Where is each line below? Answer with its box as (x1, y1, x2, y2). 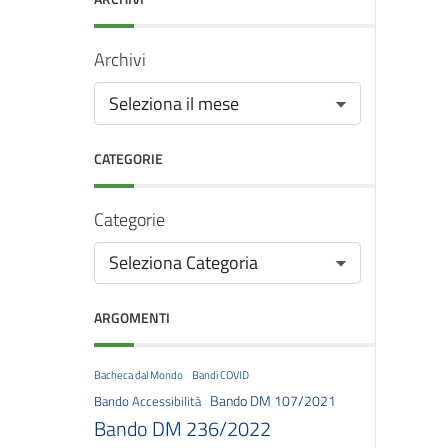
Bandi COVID (192, 367, 249, 383)
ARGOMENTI (94, 307, 170, 328)
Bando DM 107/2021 (210, 390, 336, 412)
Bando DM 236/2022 (94, 413, 271, 444)
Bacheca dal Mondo (94, 367, 183, 383)
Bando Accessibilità (94, 391, 201, 411)
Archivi (94, 46, 146, 73)
